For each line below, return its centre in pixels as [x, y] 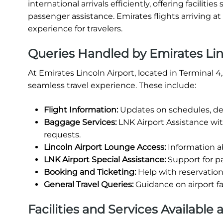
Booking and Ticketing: [90, 172]
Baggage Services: [80, 122]
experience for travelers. [75, 28]
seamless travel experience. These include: [112, 85]
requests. [62, 134]
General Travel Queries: [89, 184]
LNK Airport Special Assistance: [105, 159]
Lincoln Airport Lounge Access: [105, 147]
